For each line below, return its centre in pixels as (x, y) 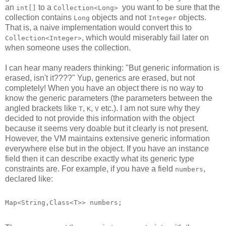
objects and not (119, 17)
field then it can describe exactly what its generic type (100, 158)
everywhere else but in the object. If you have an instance (107, 148)
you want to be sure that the (171, 7)
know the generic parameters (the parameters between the (109, 98)
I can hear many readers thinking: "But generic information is (112, 68)
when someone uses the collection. (68, 47)
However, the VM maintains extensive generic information (107, 138)
